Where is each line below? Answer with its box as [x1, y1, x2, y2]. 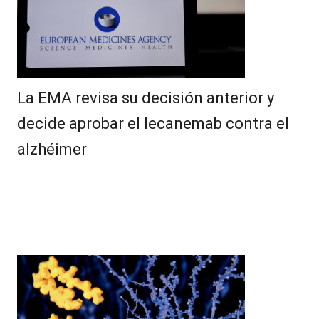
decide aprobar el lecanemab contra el [17, 115, 289, 133]
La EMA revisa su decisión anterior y [17, 89, 274, 108]
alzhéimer [17, 140, 87, 159]
